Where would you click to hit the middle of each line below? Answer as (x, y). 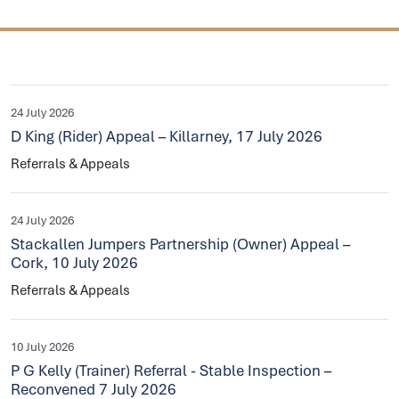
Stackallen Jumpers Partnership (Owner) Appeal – (180, 244)
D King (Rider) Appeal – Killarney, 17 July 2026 (167, 136)
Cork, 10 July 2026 (74, 263)
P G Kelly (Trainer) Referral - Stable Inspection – (171, 370)
